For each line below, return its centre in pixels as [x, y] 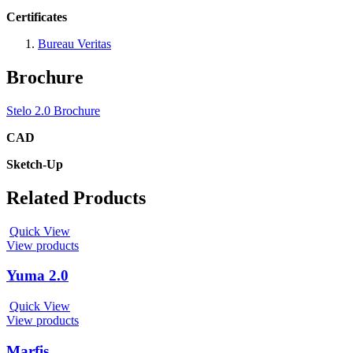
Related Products [76, 197]
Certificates [37, 17]
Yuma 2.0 [37, 276]
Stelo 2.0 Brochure [53, 110]
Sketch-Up [35, 164]
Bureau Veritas [74, 43]
